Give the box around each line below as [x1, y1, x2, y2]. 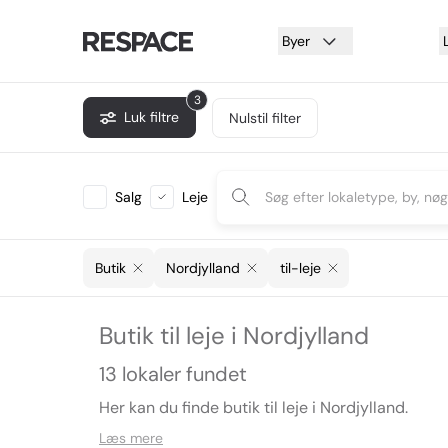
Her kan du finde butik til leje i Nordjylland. [99, 397, 408, 418]
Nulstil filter [229, 108, 301, 127]
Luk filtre [124, 108, 179, 126]
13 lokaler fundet [99, 361, 247, 387]
